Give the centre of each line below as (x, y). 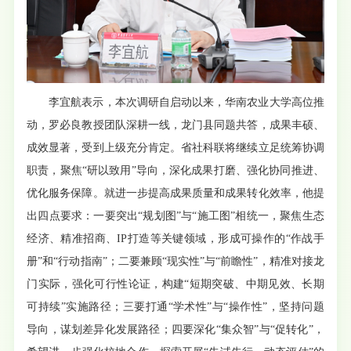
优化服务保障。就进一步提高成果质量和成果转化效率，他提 (175, 194)
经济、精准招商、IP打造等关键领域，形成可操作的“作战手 (175, 239)
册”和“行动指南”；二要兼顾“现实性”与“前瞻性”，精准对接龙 (175, 262)
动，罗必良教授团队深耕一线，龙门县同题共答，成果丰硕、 (175, 125)
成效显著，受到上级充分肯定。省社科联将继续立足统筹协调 (175, 148)
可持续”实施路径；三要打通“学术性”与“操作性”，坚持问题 (175, 307)
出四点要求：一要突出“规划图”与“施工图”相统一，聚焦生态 (175, 216)
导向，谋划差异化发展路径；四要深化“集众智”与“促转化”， (175, 330)
